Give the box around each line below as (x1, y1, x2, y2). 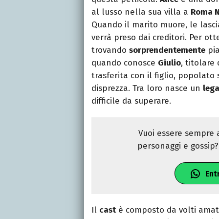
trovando (91, 45, 129, 56)
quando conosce (91, 58, 158, 68)
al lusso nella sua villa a (91, 7, 191, 18)
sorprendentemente (129, 45, 205, 56)
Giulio (158, 58, 181, 68)
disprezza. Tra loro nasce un (91, 83, 203, 94)
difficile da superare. (91, 96, 171, 107)
